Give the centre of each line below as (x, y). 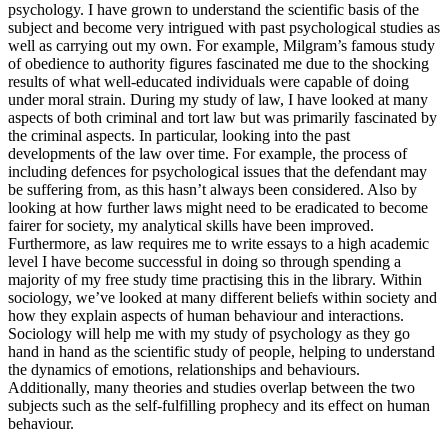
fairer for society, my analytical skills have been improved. (191, 225)
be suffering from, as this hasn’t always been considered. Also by (212, 189)
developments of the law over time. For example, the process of (207, 153)
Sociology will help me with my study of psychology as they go (209, 333)
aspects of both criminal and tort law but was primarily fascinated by (222, 117)
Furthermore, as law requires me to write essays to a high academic (218, 243)
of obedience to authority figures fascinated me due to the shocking (218, 63)
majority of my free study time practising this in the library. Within (215, 279)
